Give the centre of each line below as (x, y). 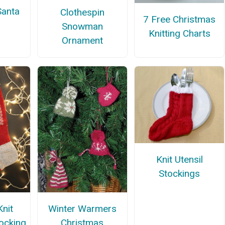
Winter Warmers (82, 208)
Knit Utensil (179, 160)
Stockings (180, 174)
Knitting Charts (179, 33)
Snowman (82, 26)
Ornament (82, 40)
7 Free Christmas (180, 19)
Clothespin (82, 12)
